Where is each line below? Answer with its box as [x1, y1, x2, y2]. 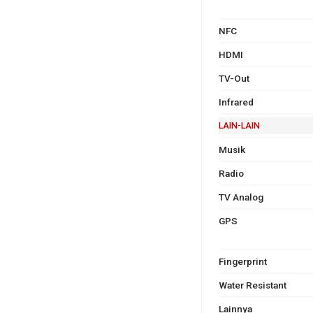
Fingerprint [218, 255, 267, 267]
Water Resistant [218, 279, 286, 291]
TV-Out [218, 72, 249, 84]
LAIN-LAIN [218, 119, 260, 131]
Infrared [218, 96, 254, 108]
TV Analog [218, 191, 263, 203]
